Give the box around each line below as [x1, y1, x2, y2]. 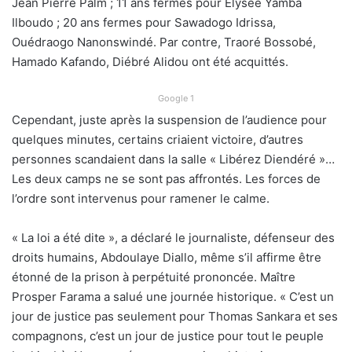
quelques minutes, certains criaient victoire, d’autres [12, 132, 303, 147]
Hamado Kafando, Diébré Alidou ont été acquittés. [12, 54, 288, 69]
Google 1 [158, 93, 194, 104]
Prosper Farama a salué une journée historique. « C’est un [12, 289, 334, 304]
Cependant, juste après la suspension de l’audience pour [12, 112, 327, 127]
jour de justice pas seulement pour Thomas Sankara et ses [12, 309, 338, 324]
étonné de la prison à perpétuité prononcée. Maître [12, 269, 295, 284]
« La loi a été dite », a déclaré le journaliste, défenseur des [12, 230, 335, 245]
